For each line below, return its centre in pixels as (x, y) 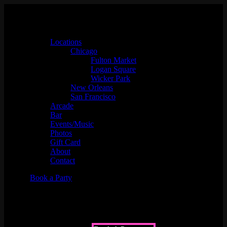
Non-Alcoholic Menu (76, 202)
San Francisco (93, 97)
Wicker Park (111, 78)
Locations (66, 42)
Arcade (62, 106)
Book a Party (51, 178)
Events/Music (72, 124)
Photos (61, 133)
